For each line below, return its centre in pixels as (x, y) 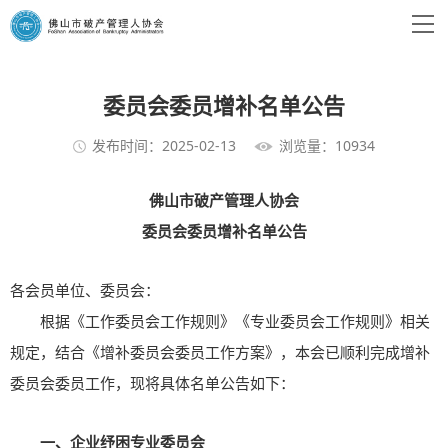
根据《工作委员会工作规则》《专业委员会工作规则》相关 (235, 322)
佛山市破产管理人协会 (224, 201)
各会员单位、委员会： (85, 291)
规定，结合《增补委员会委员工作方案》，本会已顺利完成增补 (220, 353)
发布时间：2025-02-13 (164, 146)
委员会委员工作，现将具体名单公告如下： (152, 384)
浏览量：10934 (327, 146)
